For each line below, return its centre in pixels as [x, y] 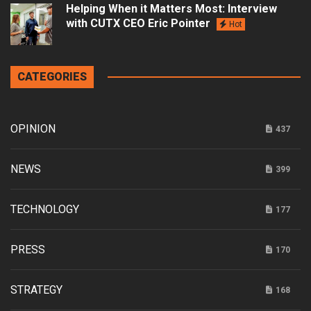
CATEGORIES [52, 76]
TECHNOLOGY [45, 209]
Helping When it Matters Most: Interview [171, 8]
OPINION [33, 128]
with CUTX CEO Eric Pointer [140, 23]
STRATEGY [36, 289]
